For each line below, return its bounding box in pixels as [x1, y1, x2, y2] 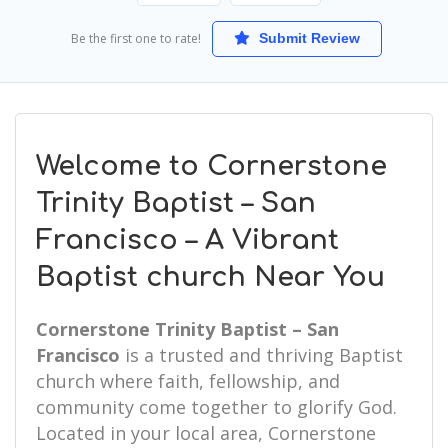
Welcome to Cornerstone [36, 151, 387, 181]
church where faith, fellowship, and [36, 369, 340, 393]
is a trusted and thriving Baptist [120, 343, 403, 367]
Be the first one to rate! [71, 30, 201, 47]
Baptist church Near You [36, 262, 385, 292]
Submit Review [255, 30, 360, 46]
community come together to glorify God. [36, 395, 397, 419]
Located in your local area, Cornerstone [36, 421, 376, 445]
